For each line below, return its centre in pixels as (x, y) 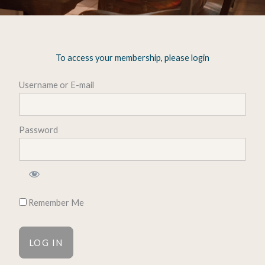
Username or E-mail (56, 85)
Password (38, 130)
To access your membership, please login (132, 58)
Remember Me (55, 202)
